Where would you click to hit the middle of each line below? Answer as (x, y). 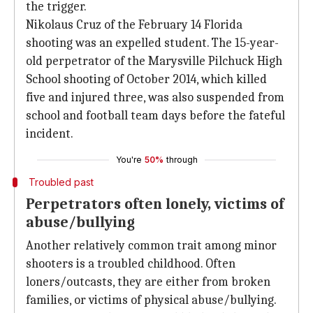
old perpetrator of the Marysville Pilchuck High (154, 61)
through (182, 160)
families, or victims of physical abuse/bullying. (151, 300)
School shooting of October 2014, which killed (146, 79)
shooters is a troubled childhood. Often (131, 264)
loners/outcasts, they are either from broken (148, 282)
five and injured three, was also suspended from (155, 97)
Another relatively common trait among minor (151, 246)
